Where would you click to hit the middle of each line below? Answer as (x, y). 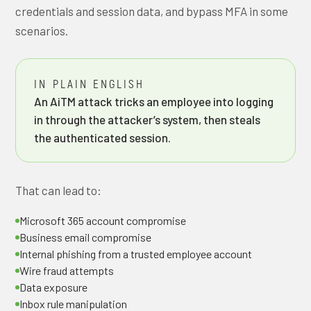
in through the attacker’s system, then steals (148, 119)
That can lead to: (59, 190)
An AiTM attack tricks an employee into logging (154, 101)
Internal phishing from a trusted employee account (136, 254)
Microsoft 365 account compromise (103, 220)
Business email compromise (86, 237)
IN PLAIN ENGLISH (90, 83)
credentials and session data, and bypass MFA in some (152, 11)
